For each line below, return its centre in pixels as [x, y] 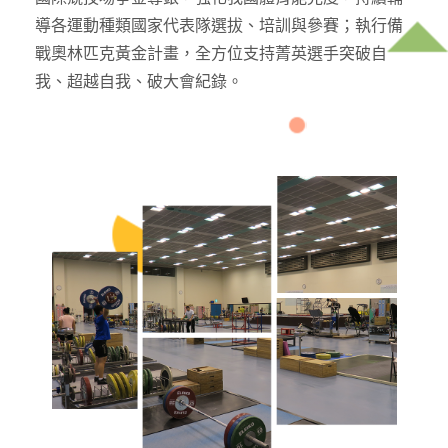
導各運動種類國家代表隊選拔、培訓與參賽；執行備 [219, 25]
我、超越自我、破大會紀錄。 [139, 81]
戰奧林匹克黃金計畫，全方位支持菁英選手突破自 [211, 53]
